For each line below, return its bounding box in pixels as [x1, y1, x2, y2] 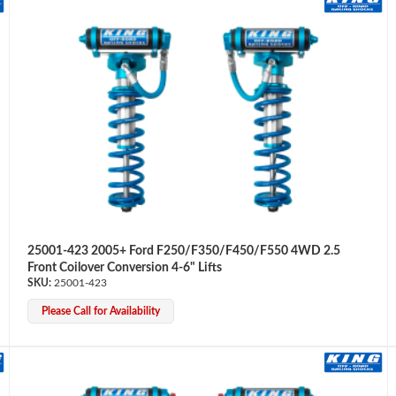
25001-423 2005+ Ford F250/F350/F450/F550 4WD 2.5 [27, 244, 340, 257]
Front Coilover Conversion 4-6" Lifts [27, 261, 222, 274]
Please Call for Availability [41, 305, 160, 316]
